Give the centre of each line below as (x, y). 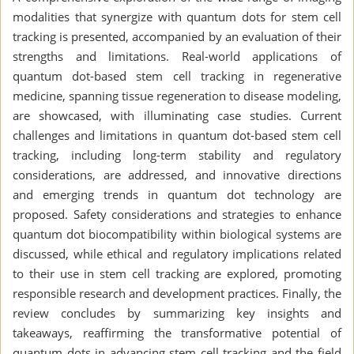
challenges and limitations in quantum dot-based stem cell (177, 135)
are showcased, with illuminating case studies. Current (177, 115)
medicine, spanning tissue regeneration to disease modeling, (177, 95)
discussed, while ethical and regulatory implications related (177, 253)
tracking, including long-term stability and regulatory (177, 154)
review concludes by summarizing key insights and (177, 313)
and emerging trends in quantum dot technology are (177, 194)
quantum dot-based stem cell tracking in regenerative (177, 75)
